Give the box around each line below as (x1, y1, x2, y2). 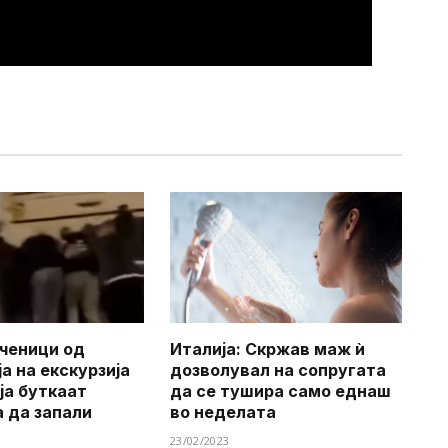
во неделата (170, 401, 276, 422)
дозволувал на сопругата (170, 359, 386, 380)
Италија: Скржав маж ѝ (170, 338, 365, 359)
